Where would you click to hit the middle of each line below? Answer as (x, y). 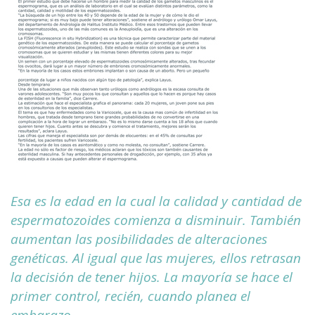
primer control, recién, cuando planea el (130, 296)
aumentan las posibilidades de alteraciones (139, 239)
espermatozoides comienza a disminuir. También (156, 220)
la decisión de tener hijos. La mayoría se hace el (152, 277)
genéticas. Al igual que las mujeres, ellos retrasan (156, 258)
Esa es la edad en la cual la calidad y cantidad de (156, 201)
